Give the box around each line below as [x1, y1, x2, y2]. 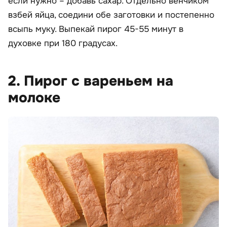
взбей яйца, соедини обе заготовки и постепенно [8, 9, 214, 20]
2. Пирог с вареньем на [8, 71, 173, 90]
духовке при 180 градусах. [8, 37, 118, 49]
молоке [8, 88, 60, 107]
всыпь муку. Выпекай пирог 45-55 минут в [8, 23, 183, 34]
